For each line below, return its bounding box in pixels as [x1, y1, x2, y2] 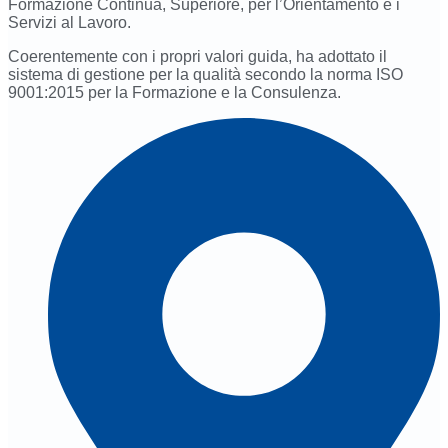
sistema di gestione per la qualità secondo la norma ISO [8, 66, 403, 84]
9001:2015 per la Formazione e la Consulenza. [8, 84, 341, 102]
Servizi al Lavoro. [8, 14, 131, 32]
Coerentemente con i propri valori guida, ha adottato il [8, 48, 387, 66]
